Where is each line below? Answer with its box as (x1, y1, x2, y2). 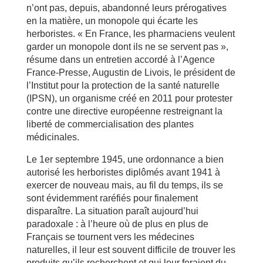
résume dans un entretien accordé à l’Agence (26, 55, 215, 65)
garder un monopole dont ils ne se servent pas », (26, 42, 228, 52)
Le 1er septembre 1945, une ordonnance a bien (26, 154, 224, 164)
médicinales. (26, 132, 79, 142)
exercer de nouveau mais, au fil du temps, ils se (26, 180, 223, 190)
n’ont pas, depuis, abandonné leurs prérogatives (26, 3, 227, 13)
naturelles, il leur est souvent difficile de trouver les (26, 245, 235, 255)
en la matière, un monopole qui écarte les (26, 16, 198, 26)
